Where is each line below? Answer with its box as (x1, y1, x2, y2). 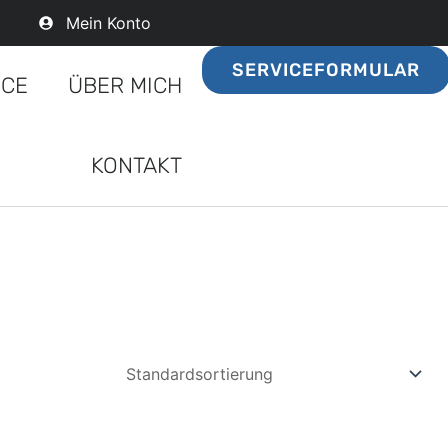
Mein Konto (66, 13, 152, 33)
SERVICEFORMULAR (231, 59, 420, 81)
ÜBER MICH (67, 72, 182, 99)
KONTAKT (90, 152, 182, 179)
